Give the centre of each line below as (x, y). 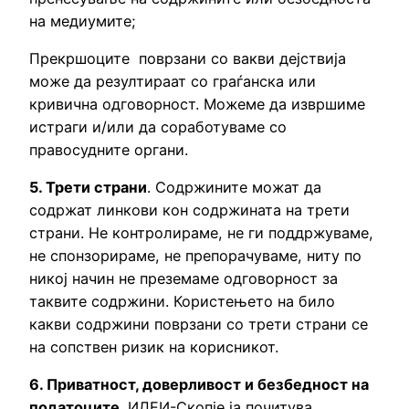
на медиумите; (83, 21)
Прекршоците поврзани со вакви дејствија (188, 58)
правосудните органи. (109, 149)
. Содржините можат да (234, 187)
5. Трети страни (88, 187)
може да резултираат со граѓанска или (173, 81)
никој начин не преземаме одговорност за (184, 278)
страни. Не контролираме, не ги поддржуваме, (201, 232)
